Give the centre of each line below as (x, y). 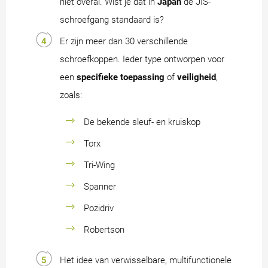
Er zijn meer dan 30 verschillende (124, 42)
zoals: (71, 95)
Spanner (100, 187)
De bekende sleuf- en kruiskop (142, 122)
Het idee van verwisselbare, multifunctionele (146, 261)
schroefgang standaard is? (112, 20)
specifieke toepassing (121, 77)
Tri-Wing (99, 165)
